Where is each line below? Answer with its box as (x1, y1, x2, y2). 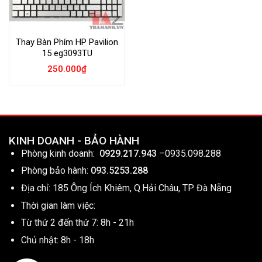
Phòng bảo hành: (20, 165, 88, 177)
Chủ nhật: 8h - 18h (20, 234, 94, 246)
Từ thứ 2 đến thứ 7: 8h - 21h (20, 217, 134, 229)
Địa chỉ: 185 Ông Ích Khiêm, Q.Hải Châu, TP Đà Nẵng (20, 182, 232, 194)
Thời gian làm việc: (20, 199, 95, 211)
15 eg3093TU (42, 47, 92, 58)
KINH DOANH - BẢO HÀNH (9, 133, 139, 147)
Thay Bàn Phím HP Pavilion (16, 36, 118, 47)
